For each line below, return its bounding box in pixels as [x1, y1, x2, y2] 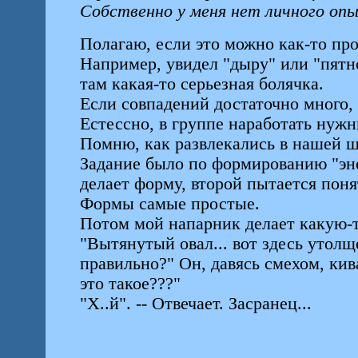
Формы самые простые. [79, 194, 260, 213]
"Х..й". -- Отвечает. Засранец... [79, 294, 316, 313]
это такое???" [79, 274, 181, 293]
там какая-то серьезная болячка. [79, 74, 324, 93]
